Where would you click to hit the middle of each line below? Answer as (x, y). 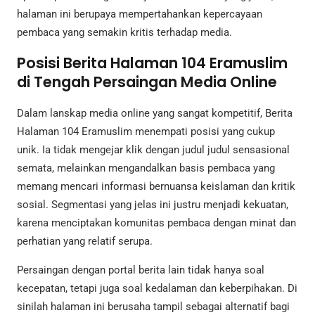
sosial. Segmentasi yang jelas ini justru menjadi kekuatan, (153, 205)
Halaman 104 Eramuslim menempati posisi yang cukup (146, 132)
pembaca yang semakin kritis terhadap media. (124, 32)
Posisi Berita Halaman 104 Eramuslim (152, 63)
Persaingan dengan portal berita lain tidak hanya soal (141, 270)
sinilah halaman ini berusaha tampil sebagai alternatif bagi (153, 307)
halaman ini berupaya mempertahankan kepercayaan (140, 14)
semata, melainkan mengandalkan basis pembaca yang (146, 168)
